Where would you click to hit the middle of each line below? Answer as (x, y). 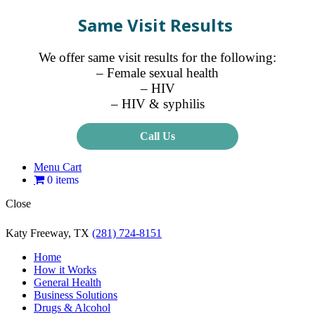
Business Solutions (76, 295)
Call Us (157, 136)
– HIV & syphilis (157, 103)
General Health (67, 282)
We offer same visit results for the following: (157, 57)
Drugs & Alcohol (72, 307)
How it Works (65, 269)
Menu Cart (58, 167)
